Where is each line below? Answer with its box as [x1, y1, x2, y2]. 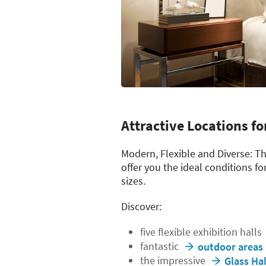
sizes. [121, 173, 145, 188]
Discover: [121, 199, 161, 213]
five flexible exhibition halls [140, 224, 264, 239]
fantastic [140, 239, 181, 253]
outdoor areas [197, 239, 263, 254]
